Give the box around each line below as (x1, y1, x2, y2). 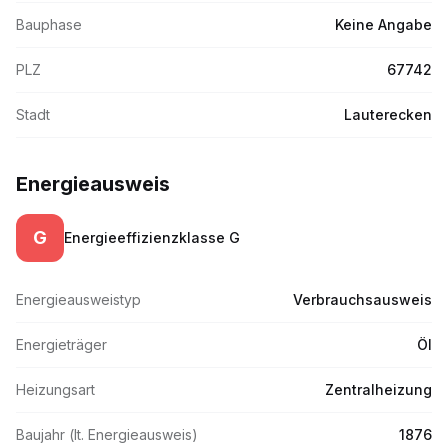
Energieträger (16, 336, 107, 353)
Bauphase (16, 16, 82, 33)
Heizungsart (16, 381, 95, 398)
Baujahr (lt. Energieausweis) (16, 426, 198, 443)
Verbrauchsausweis (293, 291, 432, 308)
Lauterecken (344, 106, 432, 123)
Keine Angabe (335, 16, 432, 33)
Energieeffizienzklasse (64, 229, 229, 246)
